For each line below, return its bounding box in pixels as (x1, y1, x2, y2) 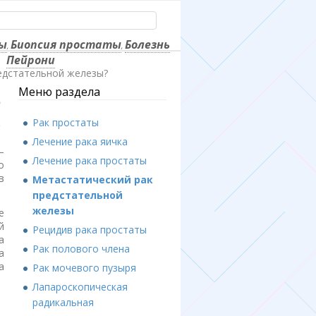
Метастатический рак (32, 172, 153, 186)
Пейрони (6, 52, 55, 68)
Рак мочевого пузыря (32, 260, 136, 274)
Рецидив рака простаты (32, 222, 147, 236)
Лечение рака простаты (32, 153, 147, 167)
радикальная (32, 295, 94, 309)
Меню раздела (18, 83, 100, 99)
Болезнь (124, 37, 170, 52)
